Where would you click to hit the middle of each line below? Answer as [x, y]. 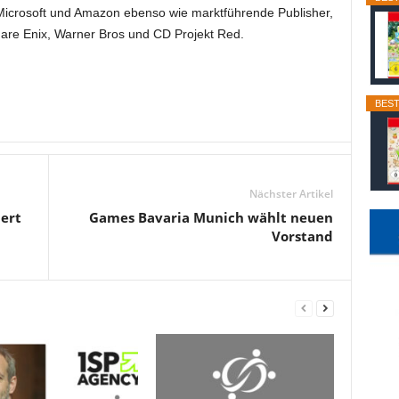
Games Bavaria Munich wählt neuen [211, 217]
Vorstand [302, 236]
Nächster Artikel [291, 194]
